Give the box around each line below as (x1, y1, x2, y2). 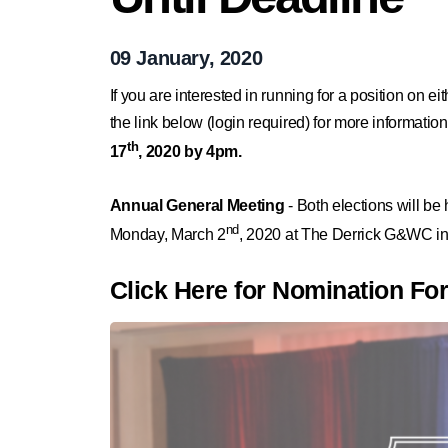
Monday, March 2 (109, 226, 226, 244)
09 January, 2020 (109, 46, 263, 69)
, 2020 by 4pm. (138, 142, 242, 160)
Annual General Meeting (109, 196, 285, 214)
